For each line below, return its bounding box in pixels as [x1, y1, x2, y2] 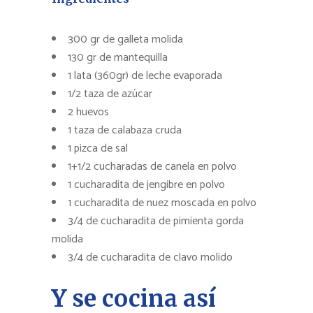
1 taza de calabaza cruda [68, 121, 182, 140]
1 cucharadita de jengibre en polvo [68, 175, 225, 195]
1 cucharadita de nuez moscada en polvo [68, 194, 256, 213]
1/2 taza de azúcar [68, 85, 152, 104]
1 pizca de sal [68, 139, 128, 159]
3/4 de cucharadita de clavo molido [68, 248, 233, 268]
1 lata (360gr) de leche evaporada [68, 66, 222, 86]
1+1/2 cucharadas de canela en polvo [68, 157, 237, 177]
